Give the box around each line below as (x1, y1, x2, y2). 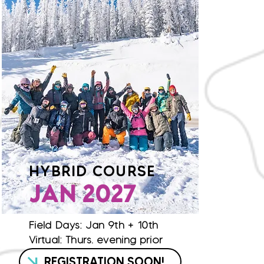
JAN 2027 (29, 184, 136, 208)
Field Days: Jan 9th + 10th (29, 219, 159, 232)
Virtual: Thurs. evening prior (29, 233, 163, 246)
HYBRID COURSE (29, 162, 156, 180)
